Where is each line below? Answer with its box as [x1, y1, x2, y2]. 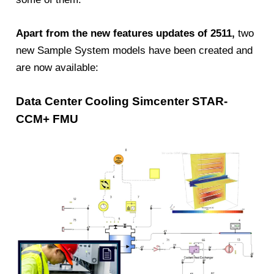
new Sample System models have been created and [16, 44, 253, 56]
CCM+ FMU [16, 112, 79, 125]
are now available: [16, 61, 99, 73]
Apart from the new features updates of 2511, [16, 27, 235, 39]
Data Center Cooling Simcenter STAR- [16, 94, 228, 108]
